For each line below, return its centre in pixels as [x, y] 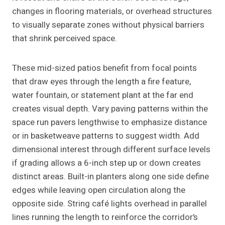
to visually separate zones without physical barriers [108, 25]
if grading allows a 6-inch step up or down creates [106, 163]
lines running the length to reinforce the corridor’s [105, 217]
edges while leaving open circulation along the [99, 190]
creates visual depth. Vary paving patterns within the [110, 109]
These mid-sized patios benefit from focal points [104, 68]
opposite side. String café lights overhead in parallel [109, 204]
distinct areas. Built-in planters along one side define [110, 177]
